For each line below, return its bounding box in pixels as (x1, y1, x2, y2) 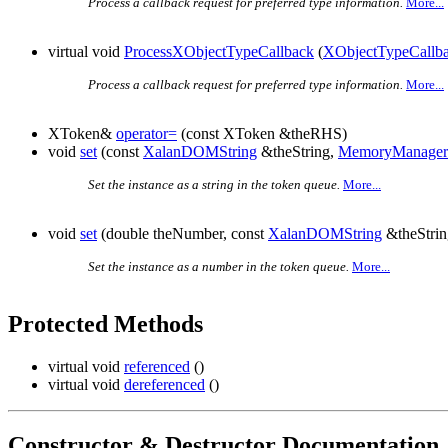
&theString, (257, 143, 338, 161)
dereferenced (124, 376, 205, 394)
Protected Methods (8, 311, 203, 338)
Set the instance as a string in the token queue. (88, 177, 340, 193)
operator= (116, 125, 177, 143)
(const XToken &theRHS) (177, 125, 347, 143)
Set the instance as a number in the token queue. (88, 259, 349, 275)
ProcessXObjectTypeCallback (124, 43, 314, 61)
